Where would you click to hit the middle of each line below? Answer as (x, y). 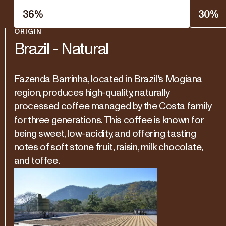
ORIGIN (28, 32)
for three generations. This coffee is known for (109, 120)
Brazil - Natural (61, 50)
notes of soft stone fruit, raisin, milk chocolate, (108, 147)
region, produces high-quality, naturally (92, 93)
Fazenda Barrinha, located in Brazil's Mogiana (108, 79)
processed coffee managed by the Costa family (112, 106)
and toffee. (37, 161)
